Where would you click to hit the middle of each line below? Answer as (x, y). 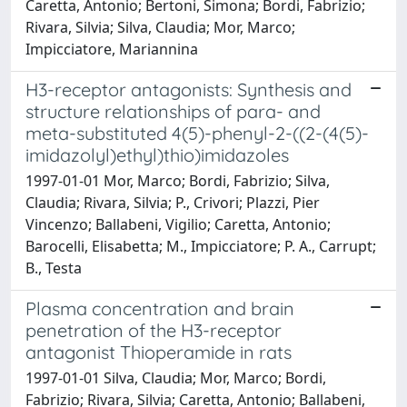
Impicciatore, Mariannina (112, 49)
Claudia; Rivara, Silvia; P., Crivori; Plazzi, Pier (173, 203)
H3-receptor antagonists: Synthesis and (189, 89)
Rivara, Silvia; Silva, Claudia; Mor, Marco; (160, 27)
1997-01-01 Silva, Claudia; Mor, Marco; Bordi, (176, 378)
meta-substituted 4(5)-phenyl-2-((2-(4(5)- (197, 133)
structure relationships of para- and (173, 111)
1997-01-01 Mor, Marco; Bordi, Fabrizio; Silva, (178, 181)
